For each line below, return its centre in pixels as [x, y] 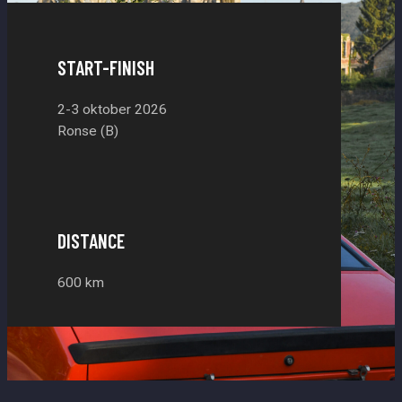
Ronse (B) [87, 131]
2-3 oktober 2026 [112, 110]
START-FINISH [105, 68]
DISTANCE [91, 240]
